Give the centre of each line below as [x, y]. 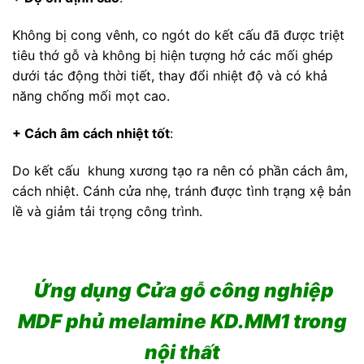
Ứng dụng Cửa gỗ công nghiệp [182, 291]
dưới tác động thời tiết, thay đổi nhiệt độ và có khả [170, 76]
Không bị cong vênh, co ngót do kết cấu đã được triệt [178, 35]
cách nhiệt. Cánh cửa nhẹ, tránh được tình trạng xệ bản [182, 191]
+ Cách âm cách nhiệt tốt [91, 134]
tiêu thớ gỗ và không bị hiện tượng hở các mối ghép [173, 56]
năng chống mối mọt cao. [91, 96]
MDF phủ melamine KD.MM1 [154, 322]
